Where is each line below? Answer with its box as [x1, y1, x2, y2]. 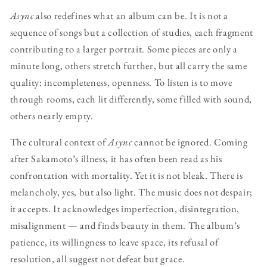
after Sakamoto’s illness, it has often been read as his [10, 152, 222, 166]
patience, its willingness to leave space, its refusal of [10, 235, 219, 249]
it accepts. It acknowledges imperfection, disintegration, [10, 202, 240, 216]
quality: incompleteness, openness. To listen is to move [10, 75, 232, 89]
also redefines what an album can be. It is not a [33, 8, 229, 22]
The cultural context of [10, 135, 108, 149]
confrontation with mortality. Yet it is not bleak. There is [10, 169, 243, 182]
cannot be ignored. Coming [132, 135, 248, 149]
